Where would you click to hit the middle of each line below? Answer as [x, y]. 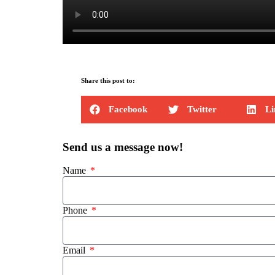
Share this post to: [108, 80]
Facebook [128, 109]
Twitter [202, 109]
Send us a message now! [123, 147]
